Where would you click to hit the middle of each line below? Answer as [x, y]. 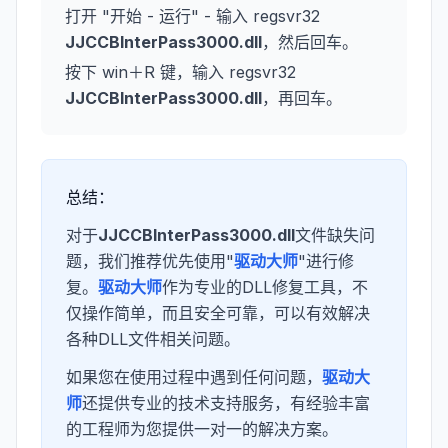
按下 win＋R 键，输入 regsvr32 [180, 72]
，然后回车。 [310, 42]
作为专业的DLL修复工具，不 [265, 287]
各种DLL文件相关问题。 [153, 339]
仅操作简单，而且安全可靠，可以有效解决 [218, 313]
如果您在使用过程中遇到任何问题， [194, 377]
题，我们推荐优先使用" [150, 261]
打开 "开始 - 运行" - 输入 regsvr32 [192, 16]
